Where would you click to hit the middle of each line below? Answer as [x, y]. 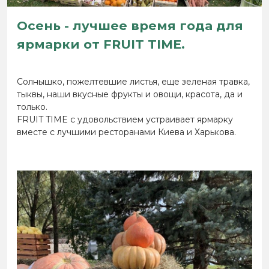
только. [32, 107]
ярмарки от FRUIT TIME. [101, 44]
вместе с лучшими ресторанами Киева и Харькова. [126, 132]
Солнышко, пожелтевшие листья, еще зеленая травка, [133, 82]
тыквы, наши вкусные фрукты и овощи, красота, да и [130, 94]
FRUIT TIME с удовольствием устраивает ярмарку [125, 119]
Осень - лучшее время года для [130, 26]
